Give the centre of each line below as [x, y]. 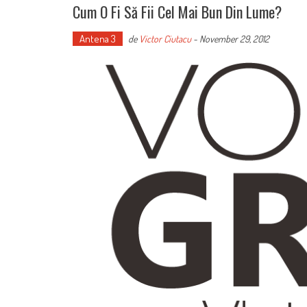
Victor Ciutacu [165, 39]
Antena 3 [98, 39]
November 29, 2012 [234, 39]
